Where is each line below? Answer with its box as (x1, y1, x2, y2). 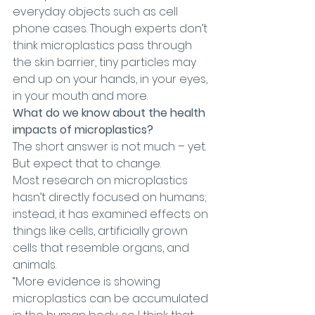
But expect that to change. (13, 155, 161, 172)
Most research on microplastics (13, 172, 191, 188)
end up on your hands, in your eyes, (13, 71, 210, 87)
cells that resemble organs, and (13, 240, 192, 256)
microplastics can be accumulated (13, 290, 211, 307)
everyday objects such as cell (13, 4, 181, 20)
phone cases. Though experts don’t (13, 20, 210, 37)
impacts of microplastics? (13, 122, 153, 138)
